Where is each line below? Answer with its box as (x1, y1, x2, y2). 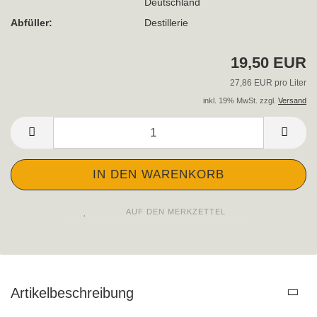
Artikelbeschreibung (11, 285, 134, 301)
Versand (278, 96, 306, 105)
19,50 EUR (231, 54, 306, 72)
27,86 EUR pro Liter (230, 78, 306, 88)
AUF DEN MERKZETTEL (126, 207, 226, 217)
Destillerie (144, 16, 189, 28)
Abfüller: (11, 16, 52, 28)
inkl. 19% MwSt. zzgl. (203, 96, 278, 105)
